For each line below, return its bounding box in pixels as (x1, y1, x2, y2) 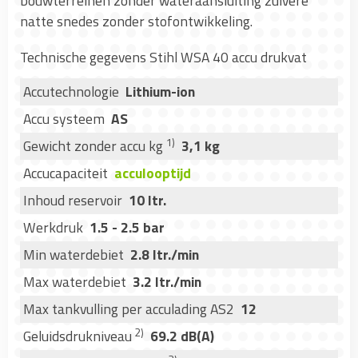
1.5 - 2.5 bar (89, 217, 165, 239)
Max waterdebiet (23, 271, 126, 293)
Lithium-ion (125, 81, 195, 103)
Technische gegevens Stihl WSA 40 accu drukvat (20, 46, 307, 69)
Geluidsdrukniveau (23, 325, 135, 348)
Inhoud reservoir (23, 189, 122, 212)
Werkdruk (23, 217, 83, 239)
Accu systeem (23, 108, 105, 130)
